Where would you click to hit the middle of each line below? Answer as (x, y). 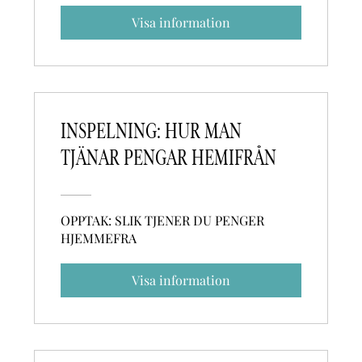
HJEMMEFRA (99, 238)
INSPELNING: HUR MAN (152, 131)
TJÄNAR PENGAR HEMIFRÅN (169, 158)
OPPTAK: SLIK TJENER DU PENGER (163, 220)
